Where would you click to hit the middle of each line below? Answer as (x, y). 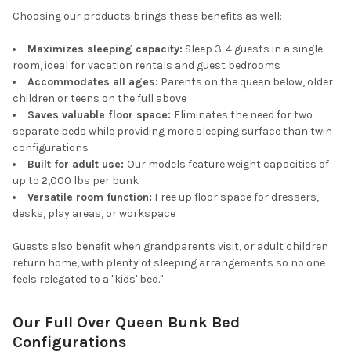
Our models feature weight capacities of (228, 165)
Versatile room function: (90, 197)
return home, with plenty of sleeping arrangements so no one (169, 263)
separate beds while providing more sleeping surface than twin (172, 132)
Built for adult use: (77, 165)
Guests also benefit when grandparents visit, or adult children (170, 247)
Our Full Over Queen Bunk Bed (126, 323)
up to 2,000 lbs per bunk (76, 181)
